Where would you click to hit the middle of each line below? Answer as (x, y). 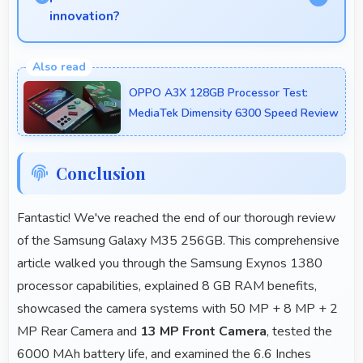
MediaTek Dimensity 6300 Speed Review (234, 113)
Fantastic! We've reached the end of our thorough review (176, 218)
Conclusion (101, 173)
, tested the (299, 332)
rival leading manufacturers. (111, 98)
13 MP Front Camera (203, 332)
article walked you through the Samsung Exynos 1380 (170, 264)
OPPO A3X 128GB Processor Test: (218, 92)
